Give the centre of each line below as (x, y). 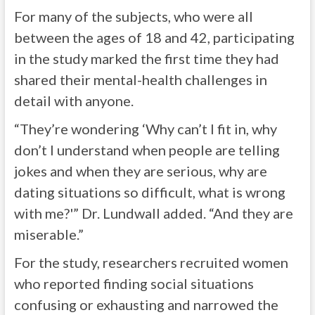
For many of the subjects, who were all (133, 16)
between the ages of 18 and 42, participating (154, 37)
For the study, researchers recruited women (151, 262)
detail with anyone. (73, 101)
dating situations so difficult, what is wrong (149, 192)
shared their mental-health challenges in (140, 79)
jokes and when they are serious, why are (140, 171)
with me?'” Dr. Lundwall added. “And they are (153, 213)
